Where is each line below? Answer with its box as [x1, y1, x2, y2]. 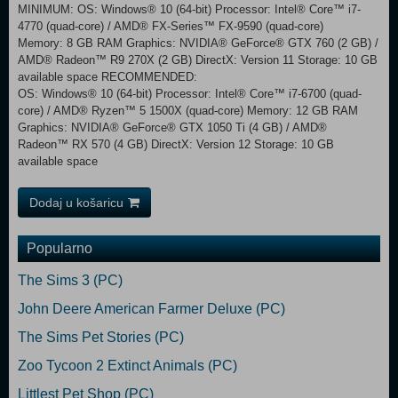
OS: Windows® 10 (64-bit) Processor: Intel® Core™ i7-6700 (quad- [18, 87, 362, 100]
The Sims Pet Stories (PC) [18, 330, 184, 345]
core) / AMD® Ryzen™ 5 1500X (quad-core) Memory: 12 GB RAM [18, 104, 358, 117]
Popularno [27, 241, 92, 256]
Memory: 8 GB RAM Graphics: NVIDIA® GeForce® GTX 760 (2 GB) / [18, 36, 378, 50]
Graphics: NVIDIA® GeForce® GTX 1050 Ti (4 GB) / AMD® [18, 121, 327, 134]
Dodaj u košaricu [29, 195, 123, 210]
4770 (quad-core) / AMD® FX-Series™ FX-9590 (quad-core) [18, 20, 323, 33]
